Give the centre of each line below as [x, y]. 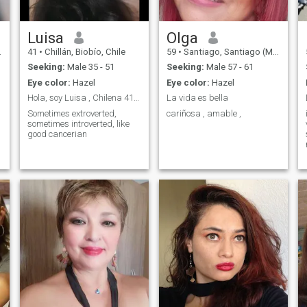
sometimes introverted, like [78, 123]
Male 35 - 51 [89, 67]
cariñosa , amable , [204, 113]
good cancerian [57, 134]
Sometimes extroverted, [72, 113]
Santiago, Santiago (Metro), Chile [227, 51]
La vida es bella [197, 98]
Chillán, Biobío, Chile [84, 51]
